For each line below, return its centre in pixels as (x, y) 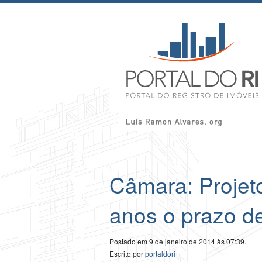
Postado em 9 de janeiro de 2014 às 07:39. (178, 242)
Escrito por (127, 254)
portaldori (160, 254)
